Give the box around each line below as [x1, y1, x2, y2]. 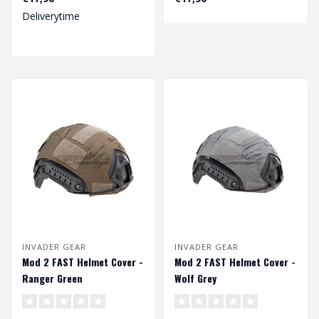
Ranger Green [22, 271, 83, 286]
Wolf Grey [174, 271, 216, 286]
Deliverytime [22, 9, 80, 23]
